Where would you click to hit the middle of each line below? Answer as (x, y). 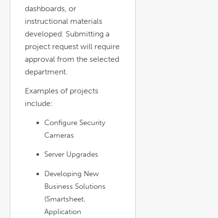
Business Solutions (75, 186)
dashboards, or (51, 8)
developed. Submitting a (67, 34)
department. (46, 72)
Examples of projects (62, 91)
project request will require (72, 46)
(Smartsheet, (65, 199)
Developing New (72, 173)
